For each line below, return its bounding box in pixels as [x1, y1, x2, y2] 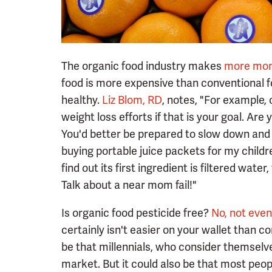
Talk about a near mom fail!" [61, 178, 197, 192]
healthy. [61, 93, 102, 107]
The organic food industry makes [61, 59, 224, 73]
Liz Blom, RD [102, 93, 162, 107]
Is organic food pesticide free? [61, 206, 211, 220]
